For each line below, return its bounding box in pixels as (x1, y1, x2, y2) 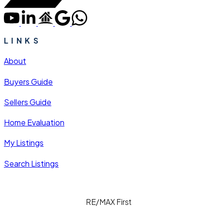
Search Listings (4, 158, 59, 169)
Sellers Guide (4, 96, 51, 107)
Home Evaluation (4, 117, 64, 128)
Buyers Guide (4, 76, 53, 87)
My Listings (4, 138, 44, 148)
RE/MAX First (85, 196, 132, 207)
